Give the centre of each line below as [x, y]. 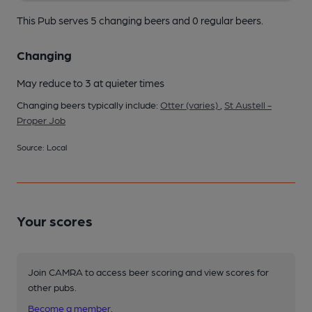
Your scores [55, 220]
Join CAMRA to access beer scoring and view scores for [148, 271]
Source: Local [42, 147]
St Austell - [248, 104]
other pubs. [52, 287]
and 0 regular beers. [218, 20]
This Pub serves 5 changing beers [94, 20]
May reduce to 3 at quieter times [91, 83]
